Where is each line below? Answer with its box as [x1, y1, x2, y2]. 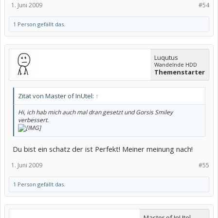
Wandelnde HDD [154, 60, 197, 68]
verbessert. [18, 115, 49, 124]
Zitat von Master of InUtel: [18, 91, 95, 100]
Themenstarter [154, 67, 205, 76]
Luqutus [154, 53, 178, 62]
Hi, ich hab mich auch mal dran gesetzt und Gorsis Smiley [18, 108, 173, 116]
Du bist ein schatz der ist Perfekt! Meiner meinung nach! [13, 144, 193, 154]
